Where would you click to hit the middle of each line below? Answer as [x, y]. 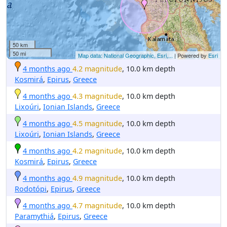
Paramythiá [34, 216]
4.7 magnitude [97, 205]
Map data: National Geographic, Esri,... [125, 55]
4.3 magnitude [97, 96]
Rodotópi [31, 188]
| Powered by [191, 55]
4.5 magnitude [97, 123]
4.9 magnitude [97, 178]
